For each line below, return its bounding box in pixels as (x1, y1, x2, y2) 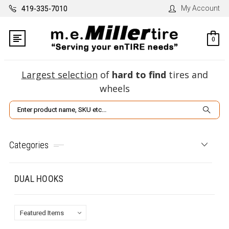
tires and (166, 68, 208, 81)
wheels (99, 82, 130, 95)
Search (9, 102, 33, 111)
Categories (9, 139, 49, 150)
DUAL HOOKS (14, 173, 64, 184)
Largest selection (21, 68, 98, 81)
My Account (181, 4, 220, 12)
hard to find (111, 68, 166, 81)
